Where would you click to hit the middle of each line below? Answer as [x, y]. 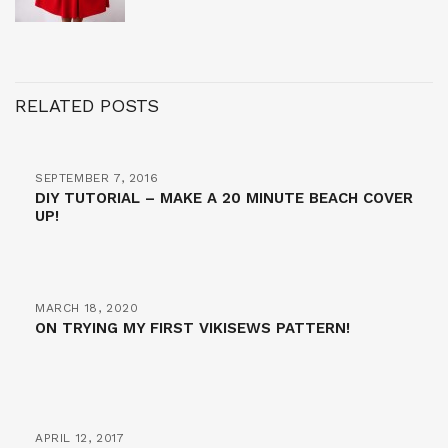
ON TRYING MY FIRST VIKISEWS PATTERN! [192, 328]
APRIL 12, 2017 [80, 438]
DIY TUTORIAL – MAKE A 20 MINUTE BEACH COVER [224, 198]
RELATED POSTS [87, 106]
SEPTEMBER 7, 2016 [97, 178]
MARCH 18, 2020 [87, 308]
